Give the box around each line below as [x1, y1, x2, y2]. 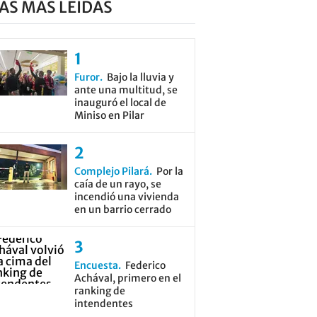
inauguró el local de [74, 96, 166, 109]
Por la [156, 165, 183, 178]
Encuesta [74, 259, 118, 272]
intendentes [74, 297, 133, 310]
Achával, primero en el [74, 272, 181, 284]
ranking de [74, 284, 125, 297]
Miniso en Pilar [74, 109, 144, 122]
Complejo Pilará [74, 165, 149, 178]
